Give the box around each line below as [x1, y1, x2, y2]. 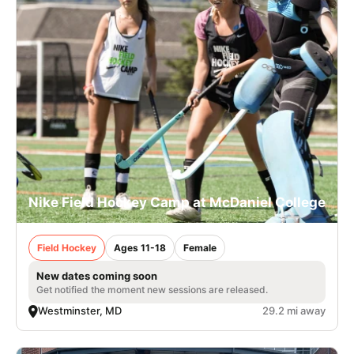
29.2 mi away [262, 304, 326, 317]
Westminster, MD [38, 304, 122, 317]
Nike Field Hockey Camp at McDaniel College [28, 194, 326, 210]
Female [183, 242, 217, 254]
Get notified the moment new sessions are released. [36, 284, 268, 296]
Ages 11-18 [114, 242, 166, 254]
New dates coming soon [36, 269, 157, 282]
